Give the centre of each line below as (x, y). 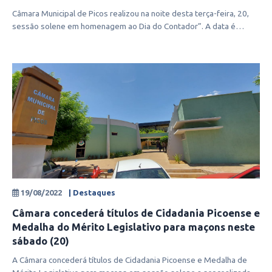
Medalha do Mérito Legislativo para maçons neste (134, 227)
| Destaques (92, 193)
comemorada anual (46, 39)
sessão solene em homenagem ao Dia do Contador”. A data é (124, 26)
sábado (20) (41, 241)
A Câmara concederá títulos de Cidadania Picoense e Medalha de (130, 260)
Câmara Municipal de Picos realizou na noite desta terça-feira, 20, (131, 14)
